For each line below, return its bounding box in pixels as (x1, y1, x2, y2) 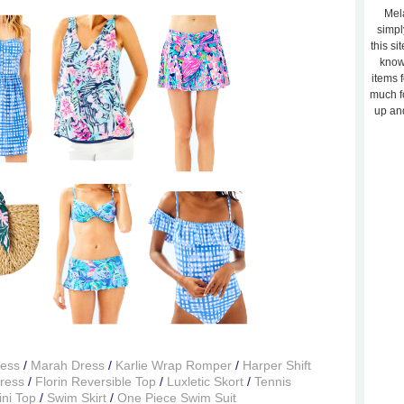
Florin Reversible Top (35, 373, 156, 389)
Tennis (254, 373, 291, 389)
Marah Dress (30, 357, 105, 372)
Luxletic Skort (167, 373, 243, 389)
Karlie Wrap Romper (115, 357, 232, 372)
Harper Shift (242, 357, 311, 372)
